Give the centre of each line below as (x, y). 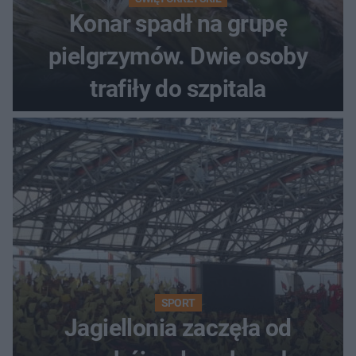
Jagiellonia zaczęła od (178, 327)
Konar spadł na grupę (178, 23)
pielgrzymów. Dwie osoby (178, 56)
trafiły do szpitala (178, 88)
